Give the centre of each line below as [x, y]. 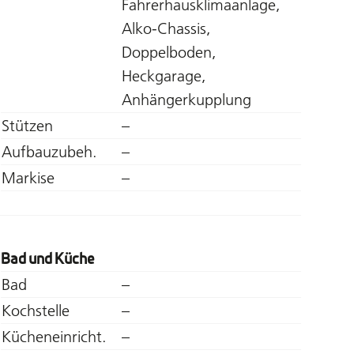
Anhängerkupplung [186, 99]
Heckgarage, [164, 75]
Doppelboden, [169, 52]
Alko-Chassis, [166, 28]
